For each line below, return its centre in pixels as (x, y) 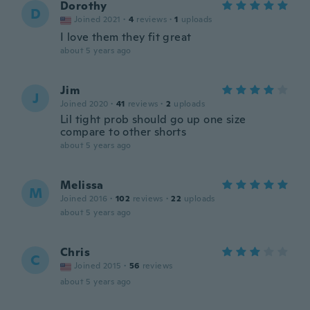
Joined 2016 (84, 199)
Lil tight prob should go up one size (153, 119)
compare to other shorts (124, 132)
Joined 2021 (98, 19)
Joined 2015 (98, 266)
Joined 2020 (84, 104)
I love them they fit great (126, 37)
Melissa (82, 185)
